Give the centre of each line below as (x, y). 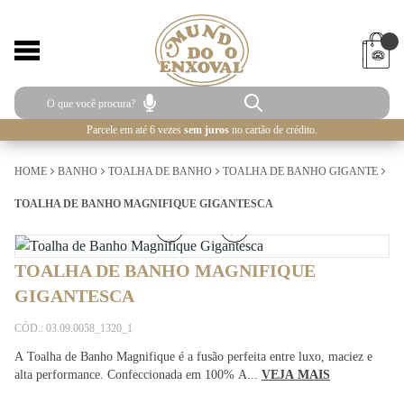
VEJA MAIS (296, 375)
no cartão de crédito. (273, 130)
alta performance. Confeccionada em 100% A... (138, 375)
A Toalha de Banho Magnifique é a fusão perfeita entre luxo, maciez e (193, 357)
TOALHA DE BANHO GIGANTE (300, 171)
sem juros (207, 130)
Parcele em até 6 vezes (135, 130)
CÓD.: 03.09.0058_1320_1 (73, 328)
